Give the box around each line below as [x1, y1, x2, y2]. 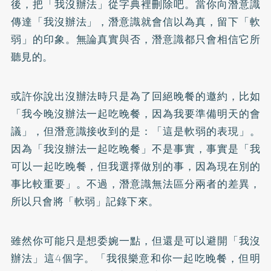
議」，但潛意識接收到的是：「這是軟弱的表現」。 [10, 123, 261, 140]
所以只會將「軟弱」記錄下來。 [10, 194, 159, 210]
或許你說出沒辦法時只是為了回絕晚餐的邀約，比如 [10, 88, 261, 105]
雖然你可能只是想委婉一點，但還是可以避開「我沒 [10, 233, 261, 249]
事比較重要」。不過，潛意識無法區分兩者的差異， [10, 176, 261, 192]
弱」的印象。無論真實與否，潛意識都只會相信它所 [10, 31, 261, 48]
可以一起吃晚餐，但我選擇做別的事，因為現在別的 [10, 158, 261, 175]
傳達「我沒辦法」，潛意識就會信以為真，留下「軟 [10, 14, 261, 30]
